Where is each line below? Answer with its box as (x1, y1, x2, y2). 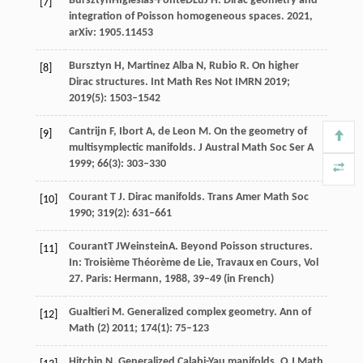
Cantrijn (68, 125, 107, 138)
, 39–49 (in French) (186, 272, 274, 285)
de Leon (157, 125, 196, 138)
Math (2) (68, 322, 109, 335)
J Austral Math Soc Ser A (198, 141, 314, 154)
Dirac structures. (68, 75, 151, 88)
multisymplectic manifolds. (68, 141, 199, 154)
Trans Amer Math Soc (207, 190, 309, 203)
